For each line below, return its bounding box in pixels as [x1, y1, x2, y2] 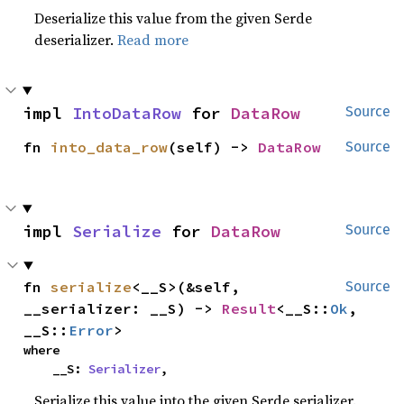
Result [222, 299, 277, 317]
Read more [117, 30, 189, 50]
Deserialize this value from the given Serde [34, 8, 313, 28]
